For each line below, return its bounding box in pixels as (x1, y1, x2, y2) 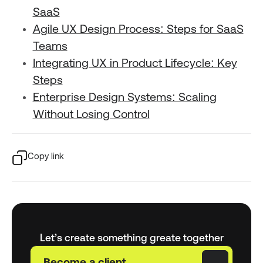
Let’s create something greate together (39, 231, 224, 244)
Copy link (27, 153, 64, 162)
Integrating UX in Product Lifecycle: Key (32, 58, 237, 70)
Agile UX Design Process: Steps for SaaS (32, 23, 244, 36)
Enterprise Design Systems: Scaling (32, 92, 217, 104)
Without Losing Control (32, 109, 150, 121)
